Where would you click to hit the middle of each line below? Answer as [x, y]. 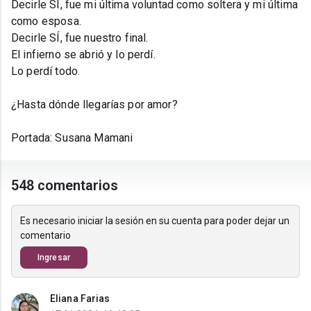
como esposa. [48, 22]
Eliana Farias [80, 299]
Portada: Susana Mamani [72, 138]
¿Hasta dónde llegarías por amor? [94, 105]
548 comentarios [65, 186]
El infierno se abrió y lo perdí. [83, 55]
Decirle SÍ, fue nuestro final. [81, 38]
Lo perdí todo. [46, 72]
